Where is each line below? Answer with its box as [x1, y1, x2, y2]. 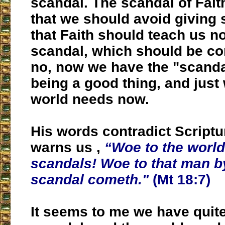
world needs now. [31, 91, 149, 107]
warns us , [31, 140, 104, 156]
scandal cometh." [31, 172, 149, 188]
